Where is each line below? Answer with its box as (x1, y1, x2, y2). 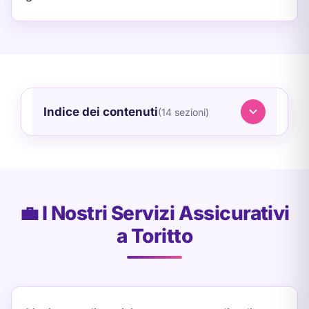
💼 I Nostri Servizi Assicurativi (19, 201, 290, 225)
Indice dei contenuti (43, 105, 158, 119)
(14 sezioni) (158, 106, 209, 118)
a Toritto (117, 224, 192, 248)
